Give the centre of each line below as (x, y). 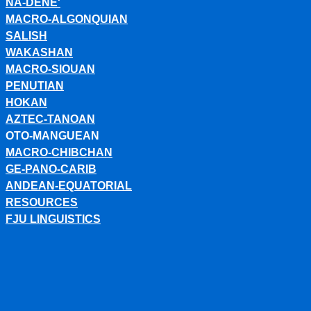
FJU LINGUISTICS (53, 219)
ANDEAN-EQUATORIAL (69, 186)
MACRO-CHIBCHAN (59, 152)
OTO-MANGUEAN (52, 136)
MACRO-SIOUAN (50, 69)
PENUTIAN (35, 86)
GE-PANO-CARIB (51, 169)
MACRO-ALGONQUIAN (67, 19)
